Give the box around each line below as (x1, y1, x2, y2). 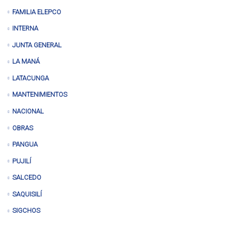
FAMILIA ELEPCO (12, 8, 61, 16)
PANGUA (12, 140, 38, 149)
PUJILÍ (12, 157, 31, 165)
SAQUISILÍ (12, 190, 42, 198)
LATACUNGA (12, 74, 49, 82)
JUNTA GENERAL (12, 41, 62, 49)
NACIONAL (12, 107, 44, 116)
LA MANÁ (12, 58, 40, 66)
